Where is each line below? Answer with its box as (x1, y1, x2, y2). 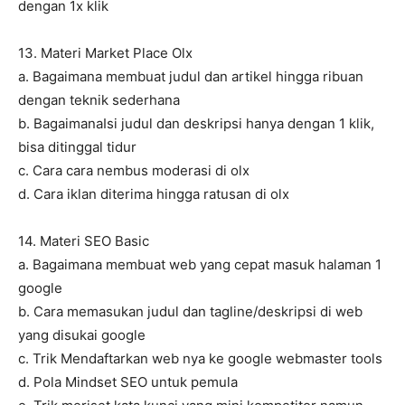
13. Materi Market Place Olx (18, 44, 193, 62)
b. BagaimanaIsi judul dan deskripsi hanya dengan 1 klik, (18, 115, 374, 133)
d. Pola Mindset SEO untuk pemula (18, 373, 238, 391)
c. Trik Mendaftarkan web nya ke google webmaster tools (18, 350, 382, 368)
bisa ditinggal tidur (18, 138, 137, 156)
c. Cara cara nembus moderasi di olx (18, 162, 250, 180)
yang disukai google (18, 326, 146, 344)
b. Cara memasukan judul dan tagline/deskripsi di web (18, 303, 363, 321)
